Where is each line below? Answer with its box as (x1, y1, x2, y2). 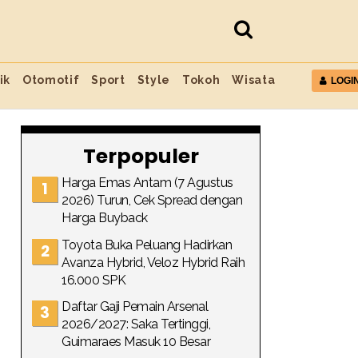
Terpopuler (82, 142, 199, 170)
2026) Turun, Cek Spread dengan (62, 193, 242, 208)
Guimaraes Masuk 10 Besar (62, 334, 210, 349)
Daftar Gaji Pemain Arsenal (62, 299, 208, 314)
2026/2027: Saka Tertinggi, (62, 316, 210, 332)
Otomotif (22, 74, 80, 86)
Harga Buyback (62, 210, 148, 225)
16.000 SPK (62, 272, 125, 288)
